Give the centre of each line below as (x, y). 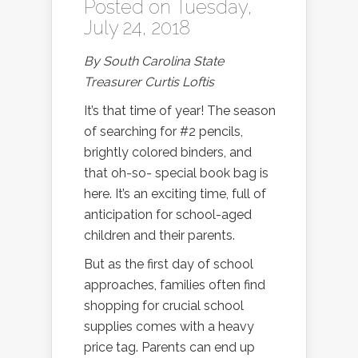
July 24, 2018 (137, 28)
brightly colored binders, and (168, 153)
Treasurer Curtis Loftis (149, 82)
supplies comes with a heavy (169, 327)
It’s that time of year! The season (180, 111)
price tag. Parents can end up (169, 348)
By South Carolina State (154, 62)
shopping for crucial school (164, 306)
